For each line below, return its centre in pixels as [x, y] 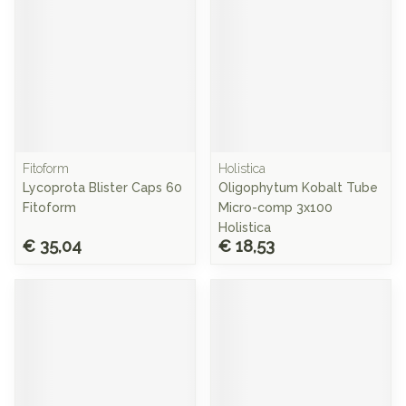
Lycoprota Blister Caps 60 [102, 188]
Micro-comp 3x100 [275, 208]
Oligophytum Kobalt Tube [298, 188]
